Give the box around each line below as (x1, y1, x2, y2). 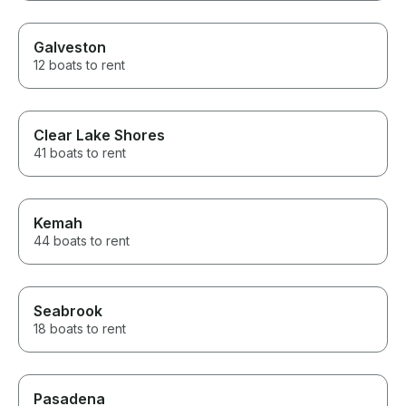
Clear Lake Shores (34, 126, 165, 145)
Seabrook (34, 302, 102, 321)
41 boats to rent (34, 145, 126, 161)
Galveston (34, 38, 106, 57)
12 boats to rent (34, 57, 125, 73)
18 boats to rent (34, 321, 126, 337)
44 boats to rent (34, 233, 130, 249)
